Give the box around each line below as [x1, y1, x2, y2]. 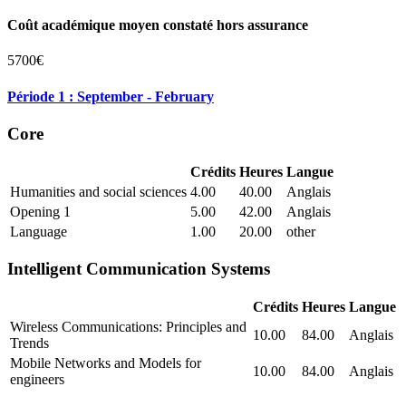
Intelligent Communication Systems [7, 259, 270, 279]
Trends [10, 335, 49, 352]
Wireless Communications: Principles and [10, 319, 246, 335]
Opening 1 [10, 203, 71, 219]
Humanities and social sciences [10, 183, 187, 199]
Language [10, 223, 67, 239]
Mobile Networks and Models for [10, 355, 201, 372]
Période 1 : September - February [7, 88, 214, 104]
